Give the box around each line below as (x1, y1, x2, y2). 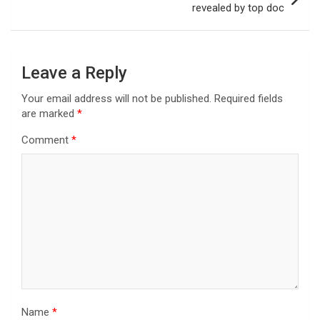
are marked (21, 107, 77, 121)
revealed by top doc (192, 1, 284, 15)
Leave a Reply (21, 63, 127, 84)
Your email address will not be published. (21, 92, 211, 106)
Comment (21, 134, 71, 147)
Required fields (214, 92, 283, 106)
